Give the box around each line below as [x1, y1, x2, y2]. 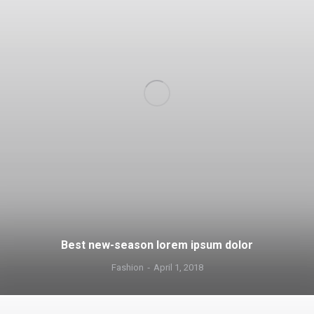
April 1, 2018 [153, 262, 203, 273]
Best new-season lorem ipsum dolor [61, 238, 253, 252]
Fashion [111, 262, 144, 273]
